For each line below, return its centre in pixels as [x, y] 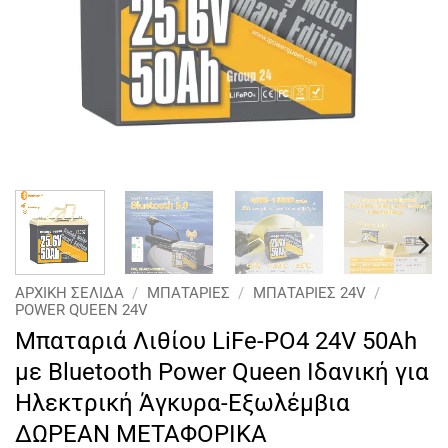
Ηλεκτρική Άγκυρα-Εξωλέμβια [182, 403]
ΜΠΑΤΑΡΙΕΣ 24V [309, 292]
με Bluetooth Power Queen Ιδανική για [222, 372]
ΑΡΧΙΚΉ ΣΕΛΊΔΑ [69, 292]
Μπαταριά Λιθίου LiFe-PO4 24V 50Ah [216, 341]
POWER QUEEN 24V [81, 309]
